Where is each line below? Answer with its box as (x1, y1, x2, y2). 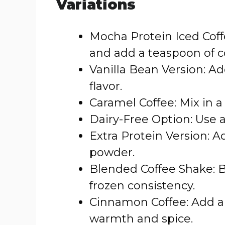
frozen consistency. (89, 179, 195, 192)
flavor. (89, 79, 122, 93)
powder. (89, 146, 135, 159)
